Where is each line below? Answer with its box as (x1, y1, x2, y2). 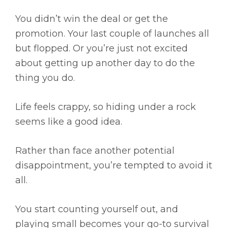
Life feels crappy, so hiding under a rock (15, 101, 196, 113)
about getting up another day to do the (15, 58, 195, 69)
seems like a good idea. (15, 116, 122, 128)
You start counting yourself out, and (15, 204, 178, 215)
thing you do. (15, 72, 75, 84)
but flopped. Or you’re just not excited (15, 43, 188, 54)
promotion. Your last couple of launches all (15, 28, 209, 40)
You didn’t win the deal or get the (15, 13, 168, 25)
